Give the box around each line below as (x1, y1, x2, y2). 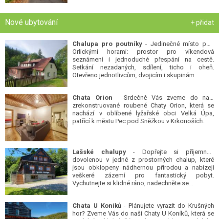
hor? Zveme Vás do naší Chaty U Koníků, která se (72, 209, 214, 217)
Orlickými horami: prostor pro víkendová (72, 48, 214, 56)
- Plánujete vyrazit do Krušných (121, 201, 214, 209)
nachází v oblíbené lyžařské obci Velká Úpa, (72, 109, 214, 117)
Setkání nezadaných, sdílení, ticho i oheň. (72, 64, 214, 71)
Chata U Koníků (72, 201, 121, 209)
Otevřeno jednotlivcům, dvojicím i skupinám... (72, 71, 199, 79)
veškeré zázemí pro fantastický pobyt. (72, 171, 214, 179)
